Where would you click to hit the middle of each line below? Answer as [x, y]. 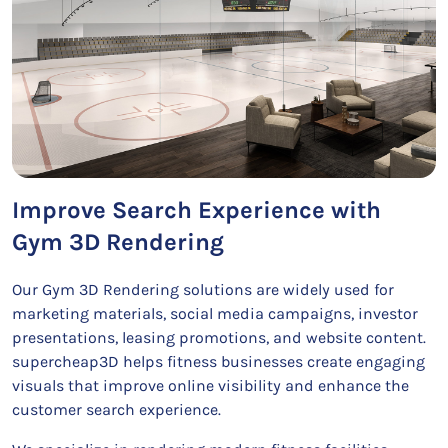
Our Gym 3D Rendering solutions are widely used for [203, 289]
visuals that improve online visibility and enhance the [210, 385]
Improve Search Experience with [196, 210]
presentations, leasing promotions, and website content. [219, 337]
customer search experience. [116, 409]
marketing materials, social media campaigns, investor [215, 313]
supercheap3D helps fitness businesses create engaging [218, 361]
